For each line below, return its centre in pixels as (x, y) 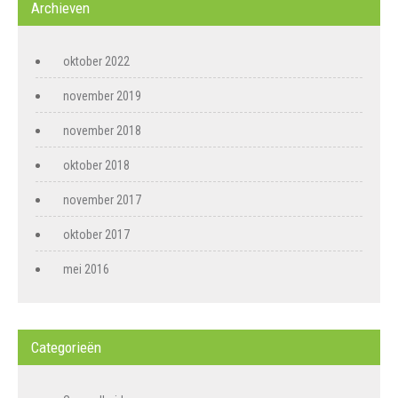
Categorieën (66, 347)
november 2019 (102, 96)
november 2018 (102, 130)
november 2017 (102, 199)
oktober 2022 (96, 61)
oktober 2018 (96, 165)
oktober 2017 (96, 234)
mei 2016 (86, 269)
